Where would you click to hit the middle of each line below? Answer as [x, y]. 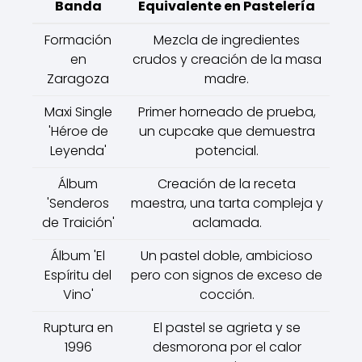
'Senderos [78, 203]
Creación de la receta [227, 184]
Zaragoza [78, 79]
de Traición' [78, 223]
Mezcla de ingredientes [227, 40]
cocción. [227, 295]
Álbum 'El [78, 256]
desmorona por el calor [227, 347]
